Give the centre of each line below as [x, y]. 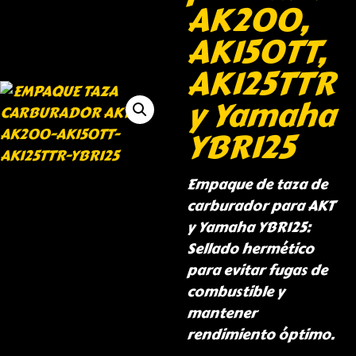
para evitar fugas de [257, 271]
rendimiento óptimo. [260, 335]
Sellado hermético [250, 249]
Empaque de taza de [257, 185]
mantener [221, 313]
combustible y [235, 292]
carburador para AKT [260, 206]
